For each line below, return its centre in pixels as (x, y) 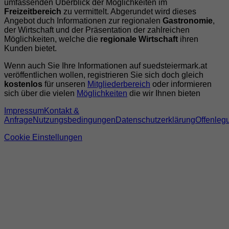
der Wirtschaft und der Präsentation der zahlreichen (97, 30)
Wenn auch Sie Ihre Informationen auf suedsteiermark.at (106, 66)
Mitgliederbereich (119, 84)
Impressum (24, 111)
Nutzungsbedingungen (74, 120)
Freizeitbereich (33, 12)
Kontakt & (62, 111)
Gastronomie (188, 21)
